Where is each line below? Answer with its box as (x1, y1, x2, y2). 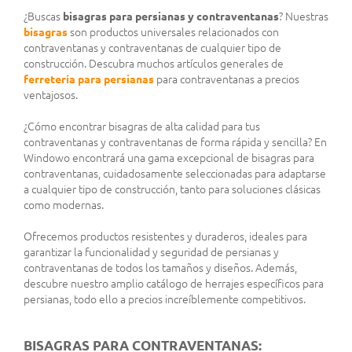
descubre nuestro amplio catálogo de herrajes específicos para (24, 277, 324, 290)
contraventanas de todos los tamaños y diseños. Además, (24, 261, 297, 274)
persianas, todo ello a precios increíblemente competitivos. (24, 292, 306, 306)
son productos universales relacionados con (68, 25, 279, 38)
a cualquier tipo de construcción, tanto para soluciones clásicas (24, 182, 321, 196)
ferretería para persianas (24, 72, 154, 86)
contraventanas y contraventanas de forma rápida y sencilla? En (24, 135, 327, 148)
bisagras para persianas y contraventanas (63, 9, 279, 23)
